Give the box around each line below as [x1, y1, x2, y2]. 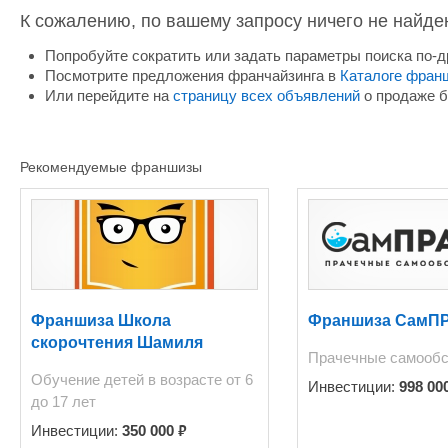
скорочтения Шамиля [31, 333, 203, 351]
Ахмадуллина [31, 355, 141, 373]
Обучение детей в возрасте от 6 [31, 370, 253, 388]
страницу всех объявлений [173, 87, 360, 104]
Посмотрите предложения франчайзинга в [45, 67, 340, 84]
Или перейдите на [45, 87, 173, 104]
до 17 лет [31, 392, 96, 410]
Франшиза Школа [31, 311, 171, 329]
